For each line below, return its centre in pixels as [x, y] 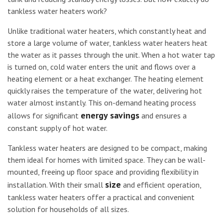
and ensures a [163, 115]
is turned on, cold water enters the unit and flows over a [102, 67]
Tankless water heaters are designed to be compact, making [107, 148]
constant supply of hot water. [57, 128]
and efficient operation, [161, 185]
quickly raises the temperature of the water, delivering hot [105, 91]
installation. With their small [56, 185]
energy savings [110, 115]
